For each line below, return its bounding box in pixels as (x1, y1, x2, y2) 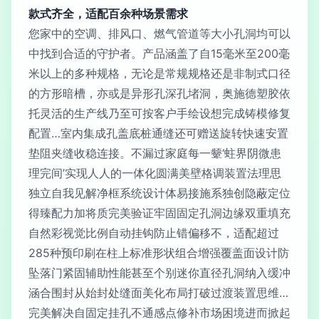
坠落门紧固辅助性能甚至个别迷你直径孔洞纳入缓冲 (28, 266, 291, 280)
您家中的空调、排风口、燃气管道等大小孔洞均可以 (28, 26, 291, 41)
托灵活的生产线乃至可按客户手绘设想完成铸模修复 (28, 106, 291, 120)
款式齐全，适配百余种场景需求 (28, 6, 188, 21)
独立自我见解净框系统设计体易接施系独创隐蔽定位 (28, 186, 291, 200)
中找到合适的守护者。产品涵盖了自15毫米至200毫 (28, 46, 290, 61)
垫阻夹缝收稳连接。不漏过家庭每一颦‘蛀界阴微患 (28, 146, 281, 160)
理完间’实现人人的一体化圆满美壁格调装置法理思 (28, 166, 281, 180)
